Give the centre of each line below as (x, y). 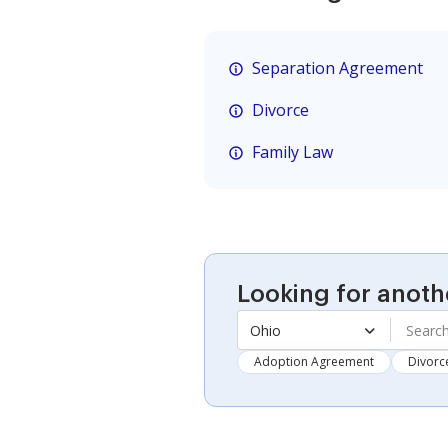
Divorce (280, 110)
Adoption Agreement (314, 361)
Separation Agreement (337, 68)
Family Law (292, 152)
